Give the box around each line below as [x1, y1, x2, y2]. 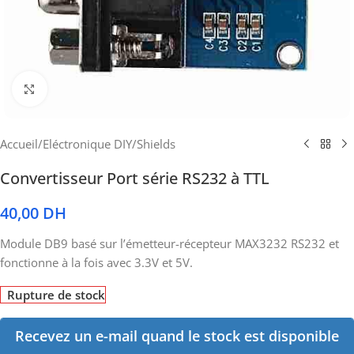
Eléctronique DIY [43, 136, 132, 152]
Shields [137, 136, 175, 152]
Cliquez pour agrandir [47, 81, 165, 96]
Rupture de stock [7, 287, 106, 303]
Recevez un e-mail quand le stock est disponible [15, 326, 339, 345]
